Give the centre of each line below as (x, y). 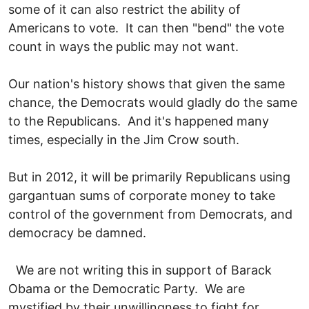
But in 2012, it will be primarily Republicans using (149, 177)
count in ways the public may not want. (123, 46)
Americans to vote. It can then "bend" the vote (146, 28)
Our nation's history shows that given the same (147, 83)
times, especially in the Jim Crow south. (127, 139)
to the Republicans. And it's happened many (139, 121)
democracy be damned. (79, 232)
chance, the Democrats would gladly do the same (153, 102)
